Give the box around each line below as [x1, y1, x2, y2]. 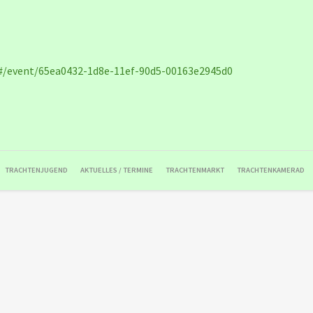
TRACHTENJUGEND [5, 165, 68, 175]
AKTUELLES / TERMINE [80, 165, 153, 175]
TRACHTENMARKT [166, 165, 224, 175]
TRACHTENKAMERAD [237, 165, 305, 175]
